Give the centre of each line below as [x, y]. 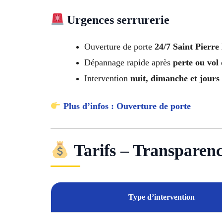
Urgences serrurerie [117, 20]
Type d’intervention [161, 197]
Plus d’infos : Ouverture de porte [127, 106]
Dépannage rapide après [129, 63]
